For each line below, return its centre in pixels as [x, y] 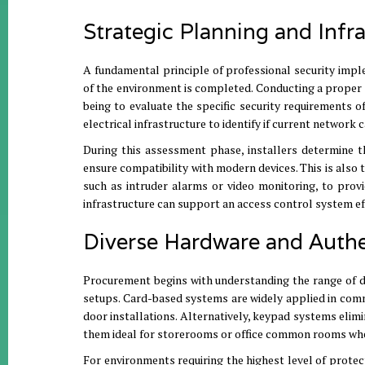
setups [101, 298]
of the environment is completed [167, 88]
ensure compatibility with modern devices [190, 167]
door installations [130, 316]
